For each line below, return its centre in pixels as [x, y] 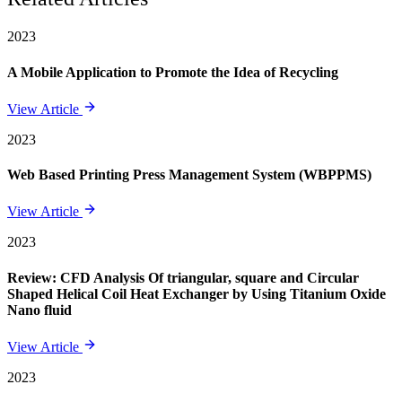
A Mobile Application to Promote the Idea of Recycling [173, 72]
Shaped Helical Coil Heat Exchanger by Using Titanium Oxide [197, 293]
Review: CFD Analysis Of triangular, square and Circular [183, 277]
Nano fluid [39, 310]
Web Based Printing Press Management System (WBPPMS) [189, 175]
